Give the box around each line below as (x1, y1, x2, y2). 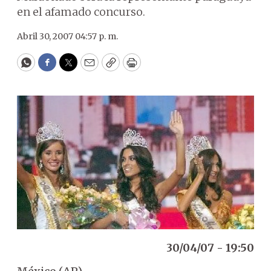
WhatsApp (25, 60, 82, 75)
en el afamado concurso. (17, 5, 145, 19)
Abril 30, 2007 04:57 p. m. (17, 31, 118, 42)
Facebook (46, 60, 97, 75)
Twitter (67, 60, 108, 75)
